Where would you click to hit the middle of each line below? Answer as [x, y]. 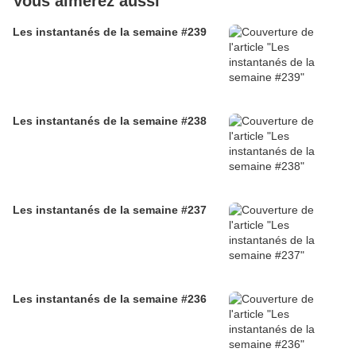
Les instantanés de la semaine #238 [110, 121]
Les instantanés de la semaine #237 [110, 210]
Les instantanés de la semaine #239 [110, 32]
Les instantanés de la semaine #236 [110, 299]
